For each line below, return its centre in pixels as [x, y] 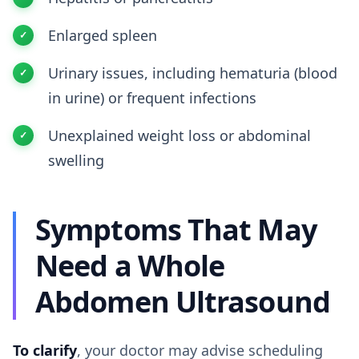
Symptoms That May [176, 230]
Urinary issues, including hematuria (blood [193, 73]
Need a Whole [130, 266]
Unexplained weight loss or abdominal [179, 135]
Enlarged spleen [103, 35]
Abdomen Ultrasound [183, 302]
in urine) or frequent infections [152, 98]
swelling [76, 160]
